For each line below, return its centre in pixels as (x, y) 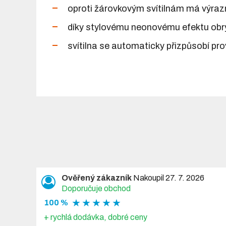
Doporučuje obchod (96, 188)
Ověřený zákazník (97, 178)
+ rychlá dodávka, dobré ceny (96, 217)
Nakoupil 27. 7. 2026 (168, 178)
